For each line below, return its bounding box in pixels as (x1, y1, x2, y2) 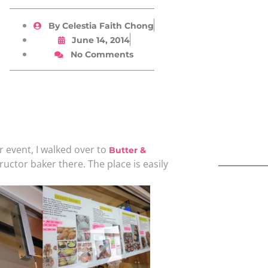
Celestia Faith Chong (60, 20, 154, 31)
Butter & (109, 145, 146, 156)
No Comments (71, 49, 133, 60)
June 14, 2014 (71, 35, 130, 45)
